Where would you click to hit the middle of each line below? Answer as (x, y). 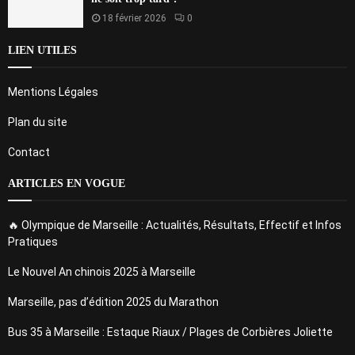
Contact (29, 152)
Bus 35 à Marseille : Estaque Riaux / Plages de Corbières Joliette (170, 332)
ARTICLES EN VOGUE (67, 183)
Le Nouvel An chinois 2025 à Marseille (102, 271)
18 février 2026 (134, 18)
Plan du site (38, 122)
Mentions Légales (53, 92)
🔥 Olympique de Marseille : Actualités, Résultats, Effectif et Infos (175, 225)
